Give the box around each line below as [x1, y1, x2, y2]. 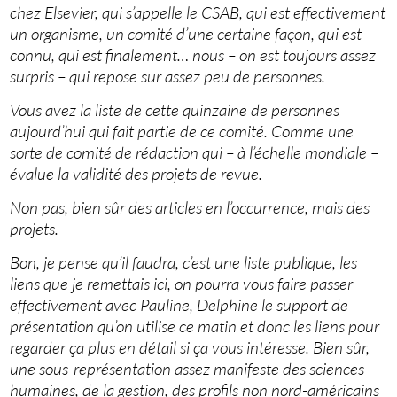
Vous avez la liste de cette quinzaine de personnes [10, 99, 340, 121]
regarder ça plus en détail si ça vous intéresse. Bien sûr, [10, 337, 370, 359]
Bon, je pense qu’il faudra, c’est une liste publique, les [10, 252, 358, 274]
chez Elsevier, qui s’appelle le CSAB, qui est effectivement [10, 2, 386, 24]
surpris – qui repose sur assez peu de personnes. [10, 66, 326, 88]
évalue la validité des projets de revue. [10, 163, 263, 185]
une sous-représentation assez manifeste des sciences [10, 358, 365, 380]
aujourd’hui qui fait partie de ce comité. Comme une [10, 121, 354, 143]
